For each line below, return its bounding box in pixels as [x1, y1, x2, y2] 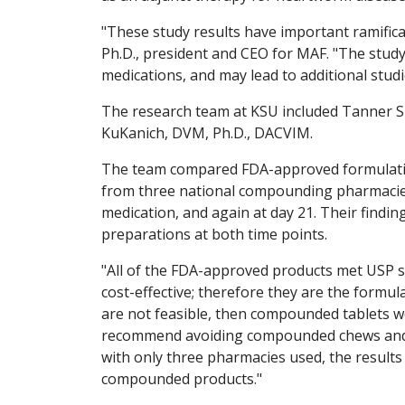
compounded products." [101, 368, 262, 389]
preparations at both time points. [101, 223, 327, 244]
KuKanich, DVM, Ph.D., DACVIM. [101, 122, 313, 143]
